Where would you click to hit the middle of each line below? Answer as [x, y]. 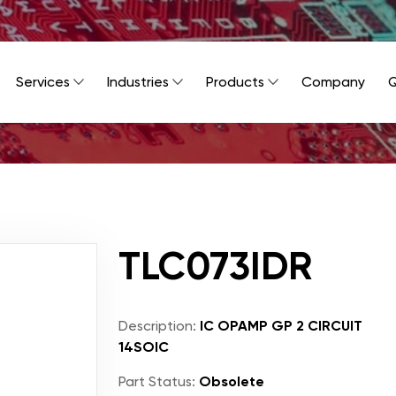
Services [43, 82]
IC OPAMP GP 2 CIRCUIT [279, 326]
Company [333, 82]
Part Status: [157, 381]
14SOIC [144, 347]
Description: [157, 326]
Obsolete [230, 381]
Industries [138, 82]
